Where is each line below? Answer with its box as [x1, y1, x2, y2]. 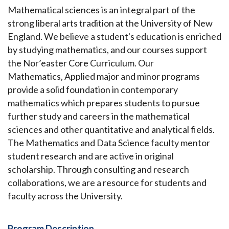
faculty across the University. [8, 190, 123, 202]
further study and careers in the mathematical [8, 110, 190, 122]
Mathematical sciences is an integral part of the [8, 4, 195, 16]
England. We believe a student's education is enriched [8, 31, 221, 42]
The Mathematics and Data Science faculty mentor [8, 137, 210, 149]
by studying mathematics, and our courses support [8, 44, 207, 56]
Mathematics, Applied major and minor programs [8, 71, 200, 82]
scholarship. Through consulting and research [8, 164, 189, 175]
